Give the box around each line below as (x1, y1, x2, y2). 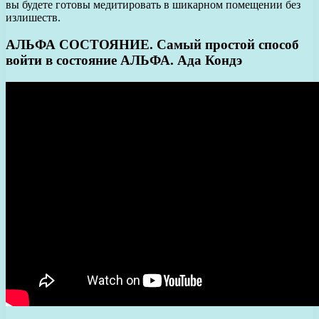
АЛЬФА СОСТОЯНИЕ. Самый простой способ (6, 37, 299, 53)
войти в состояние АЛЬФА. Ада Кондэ (6, 53, 242, 68)
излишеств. (6, 11, 61, 23)
